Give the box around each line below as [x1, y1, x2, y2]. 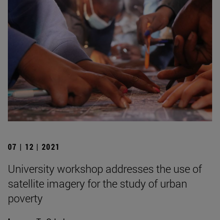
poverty [8, 191, 43, 205]
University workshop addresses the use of [8, 161, 202, 176]
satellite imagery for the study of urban [8, 176, 187, 191]
